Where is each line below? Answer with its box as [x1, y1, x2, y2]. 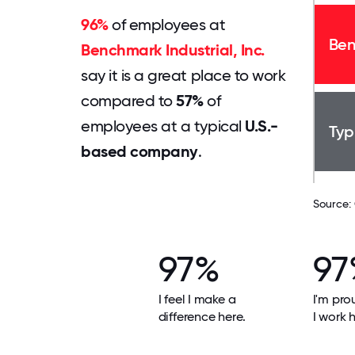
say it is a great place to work [81, 66, 286, 85]
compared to [81, 91, 177, 110]
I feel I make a [158, 292, 236, 307]
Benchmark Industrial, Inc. [81, 40, 265, 59]
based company [81, 142, 198, 161]
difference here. [158, 309, 246, 324]
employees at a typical [81, 116, 246, 136]
